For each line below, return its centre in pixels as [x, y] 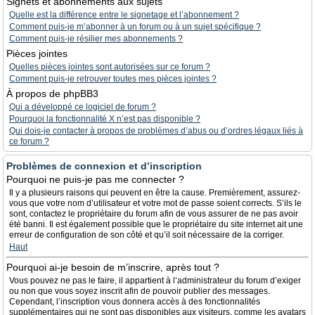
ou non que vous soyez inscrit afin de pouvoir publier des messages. [140, 291]
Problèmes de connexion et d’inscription [104, 166]
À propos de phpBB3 [52, 94]
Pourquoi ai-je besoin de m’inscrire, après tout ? [113, 267]
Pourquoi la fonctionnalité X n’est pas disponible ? [105, 119]
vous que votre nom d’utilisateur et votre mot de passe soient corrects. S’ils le [155, 203]
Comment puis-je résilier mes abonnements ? [96, 39]
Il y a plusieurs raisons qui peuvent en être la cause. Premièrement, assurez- [155, 193]
